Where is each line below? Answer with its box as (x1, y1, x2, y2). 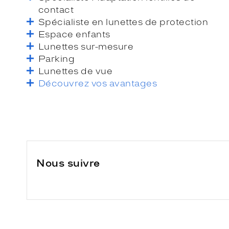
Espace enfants (38, 29, 110, 39)
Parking (38, 53, 75, 64)
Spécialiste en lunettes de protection (38, 16, 209, 27)
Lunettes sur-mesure (38, 41, 134, 52)
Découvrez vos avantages (38, 78, 157, 88)
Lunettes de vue (38, 65, 113, 76)
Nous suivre (36, 156, 100, 169)
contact (38, 4, 74, 15)
